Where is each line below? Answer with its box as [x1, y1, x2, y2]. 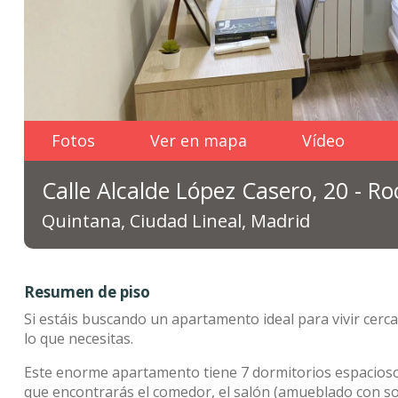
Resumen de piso [24, 282, 150, 302]
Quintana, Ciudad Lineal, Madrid [42, 209, 310, 233]
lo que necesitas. [24, 329, 133, 348]
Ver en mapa [150, 130, 247, 151]
